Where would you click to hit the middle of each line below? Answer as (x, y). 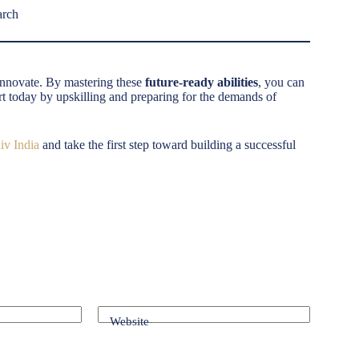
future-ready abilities (202, 82)
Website (129, 322)
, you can (281, 82)
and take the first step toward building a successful (167, 144)
